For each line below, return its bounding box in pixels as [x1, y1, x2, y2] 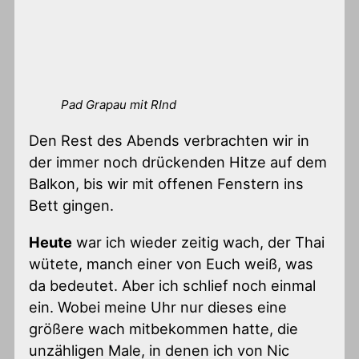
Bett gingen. [29, 196, 115, 215]
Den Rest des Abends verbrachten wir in [29, 131, 310, 150]
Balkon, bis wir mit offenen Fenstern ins [29, 175, 305, 193]
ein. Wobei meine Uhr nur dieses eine [29, 297, 288, 316]
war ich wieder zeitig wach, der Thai [72, 232, 325, 251]
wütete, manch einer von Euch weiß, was [29, 254, 314, 272]
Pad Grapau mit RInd [61, 97, 177, 113]
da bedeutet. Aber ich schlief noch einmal [29, 276, 317, 294]
